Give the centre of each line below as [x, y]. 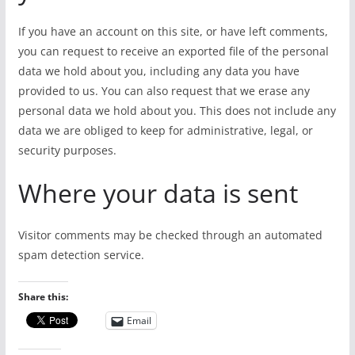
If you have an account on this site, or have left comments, [173, 31]
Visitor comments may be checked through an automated [170, 235]
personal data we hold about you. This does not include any [177, 111]
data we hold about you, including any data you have [158, 71]
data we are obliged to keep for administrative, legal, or [165, 130]
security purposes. [67, 150]
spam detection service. [81, 255]
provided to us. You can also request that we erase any [164, 91]
